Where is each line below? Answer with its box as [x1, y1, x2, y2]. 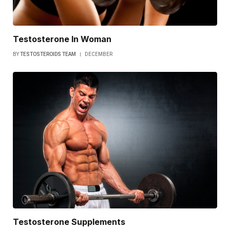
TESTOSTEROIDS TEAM [20, 51, 76, 57]
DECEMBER [85, 51, 112, 57]
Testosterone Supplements [13, 216, 125, 227]
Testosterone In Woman [13, 34, 111, 45]
